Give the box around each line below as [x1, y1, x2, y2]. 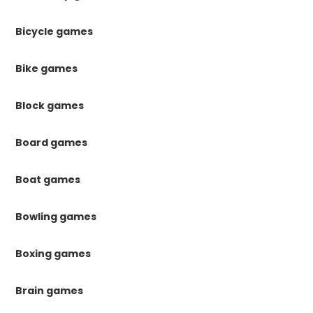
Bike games [15, 61, 78, 75]
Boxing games [15, 246, 92, 261]
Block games [15, 98, 85, 112]
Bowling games [15, 209, 97, 224]
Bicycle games [15, 24, 94, 38]
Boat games [15, 172, 81, 187]
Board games [15, 135, 88, 150]
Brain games [15, 283, 84, 298]
